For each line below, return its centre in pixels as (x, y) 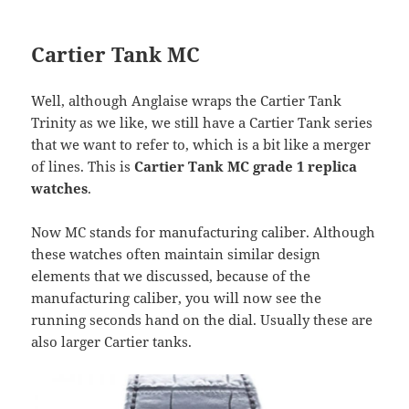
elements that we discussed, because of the (171, 275)
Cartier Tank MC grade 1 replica (246, 166)
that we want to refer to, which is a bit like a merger (201, 144)
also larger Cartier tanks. (112, 341)
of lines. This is (83, 166)
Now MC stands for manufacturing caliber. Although (204, 231)
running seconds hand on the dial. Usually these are (202, 319)
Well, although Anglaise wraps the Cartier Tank (187, 100)
